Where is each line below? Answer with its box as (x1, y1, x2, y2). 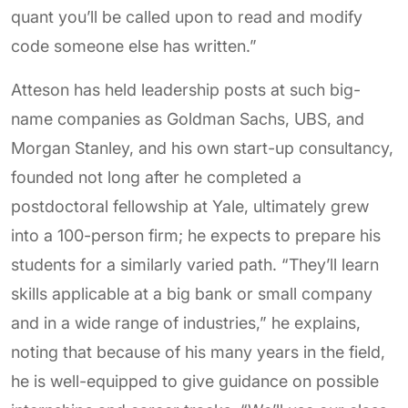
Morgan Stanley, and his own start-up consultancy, (11, 138, 393, 158)
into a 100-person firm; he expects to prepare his (11, 226, 381, 245)
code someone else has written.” (11, 36, 257, 56)
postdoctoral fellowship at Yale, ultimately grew (11, 197, 369, 216)
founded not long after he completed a (11, 168, 301, 187)
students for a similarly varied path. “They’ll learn (11, 255, 379, 274)
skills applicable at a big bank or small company (11, 284, 372, 303)
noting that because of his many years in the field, (11, 342, 385, 362)
